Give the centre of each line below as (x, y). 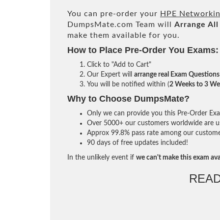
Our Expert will (110, 75)
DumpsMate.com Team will (121, 25)
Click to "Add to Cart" (119, 65)
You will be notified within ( (128, 84)
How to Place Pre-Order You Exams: (143, 50)
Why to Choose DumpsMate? (128, 99)
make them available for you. (124, 35)
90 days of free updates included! (137, 143)
